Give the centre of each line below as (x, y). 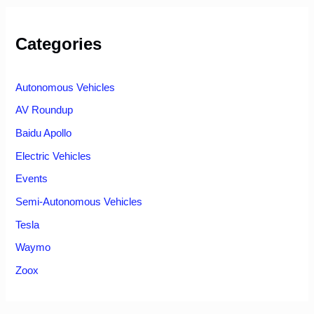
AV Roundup (45, 110)
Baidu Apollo (44, 134)
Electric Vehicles (54, 156)
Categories (59, 43)
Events (32, 179)
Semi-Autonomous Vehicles (79, 202)
